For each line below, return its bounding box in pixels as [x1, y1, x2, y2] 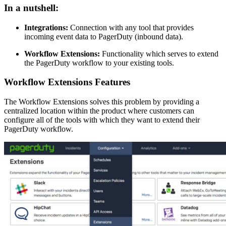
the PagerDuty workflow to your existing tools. [24, 58, 174, 67]
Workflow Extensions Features [4, 77, 130, 88]
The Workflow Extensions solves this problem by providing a [4, 97, 199, 106]
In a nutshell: [4, 2, 59, 13]
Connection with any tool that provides [70, 23, 194, 32]
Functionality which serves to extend [102, 49, 218, 58]
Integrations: [24, 23, 70, 32]
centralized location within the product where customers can [4, 106, 194, 115]
